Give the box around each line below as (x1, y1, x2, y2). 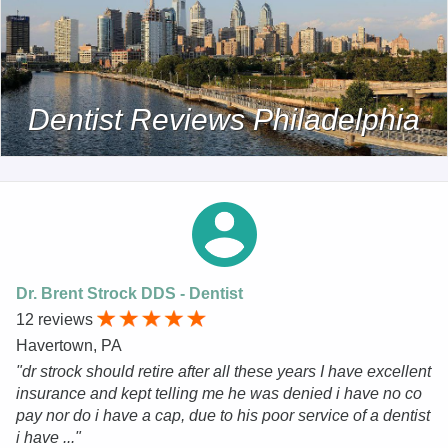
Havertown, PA (16, 336, 122, 354)
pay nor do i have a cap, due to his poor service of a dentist (16, 406, 430, 424)
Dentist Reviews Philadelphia (28, 102, 420, 136)
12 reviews (16, 310, 97, 328)
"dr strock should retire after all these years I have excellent (16, 362, 431, 380)
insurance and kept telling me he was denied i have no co (16, 384, 422, 402)
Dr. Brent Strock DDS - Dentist (16, 284, 243, 302)
